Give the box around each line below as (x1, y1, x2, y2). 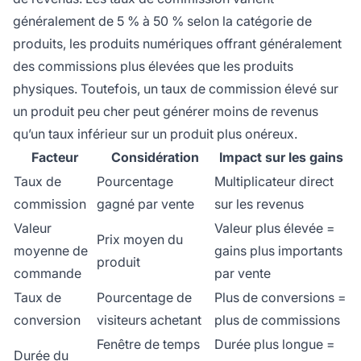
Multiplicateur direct (214, 172, 334, 189)
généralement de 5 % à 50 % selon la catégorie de (13, 12, 312, 29)
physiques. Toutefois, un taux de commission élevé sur (13, 80, 338, 97)
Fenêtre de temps (97, 335, 200, 352)
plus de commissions (214, 311, 340, 328)
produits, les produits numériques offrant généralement (13, 35, 342, 52)
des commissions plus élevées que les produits (13, 57, 293, 74)
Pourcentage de (97, 288, 192, 305)
